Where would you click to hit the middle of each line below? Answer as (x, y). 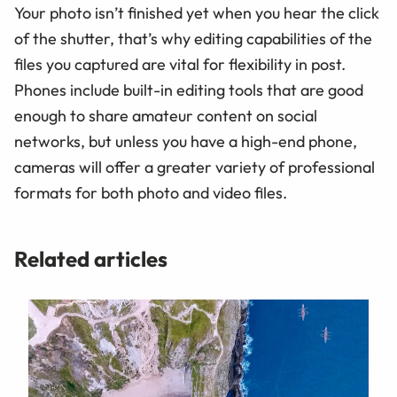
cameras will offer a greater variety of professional (195, 167)
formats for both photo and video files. (151, 192)
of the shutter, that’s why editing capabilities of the (193, 38)
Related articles (91, 258)
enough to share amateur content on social (166, 115)
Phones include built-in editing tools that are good (189, 90)
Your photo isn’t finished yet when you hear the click (197, 12)
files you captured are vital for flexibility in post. (180, 64)
